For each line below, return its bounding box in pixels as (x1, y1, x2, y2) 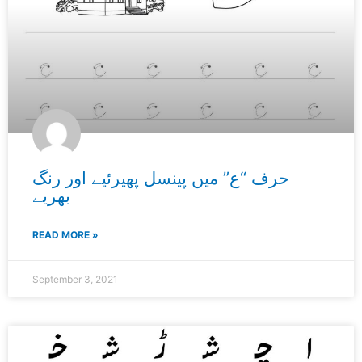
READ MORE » (32, 229, 99, 242)
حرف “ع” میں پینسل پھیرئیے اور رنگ (32, 168, 289, 189)
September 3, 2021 (32, 273, 118, 286)
